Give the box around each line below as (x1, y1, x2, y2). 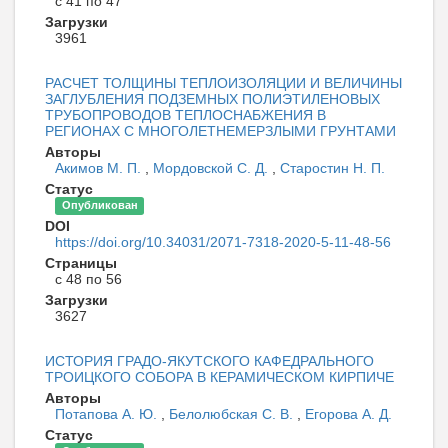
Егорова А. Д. (305, 405, 392, 422)
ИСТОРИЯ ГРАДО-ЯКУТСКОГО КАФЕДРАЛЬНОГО (45, 352, 374, 369)
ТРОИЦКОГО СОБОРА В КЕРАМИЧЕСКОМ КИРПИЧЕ (45, 368, 394, 385)
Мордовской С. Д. (153, 159, 272, 176)
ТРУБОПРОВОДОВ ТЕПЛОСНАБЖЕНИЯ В (45, 106, 326, 123)
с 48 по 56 (55, 270, 122, 287)
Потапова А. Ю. (55, 405, 161, 422)
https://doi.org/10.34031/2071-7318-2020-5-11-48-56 (55, 233, 391, 250)
